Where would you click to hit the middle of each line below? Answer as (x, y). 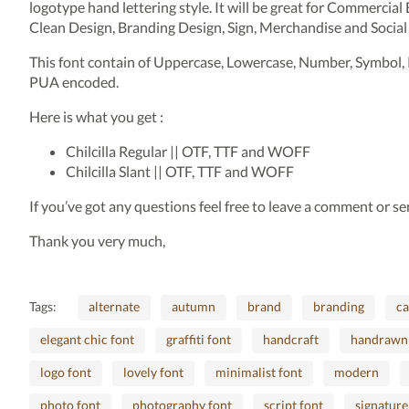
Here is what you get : (96, 116)
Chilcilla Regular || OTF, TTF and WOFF (188, 151)
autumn (194, 306)
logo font (66, 372)
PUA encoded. (74, 82)
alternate (114, 306)
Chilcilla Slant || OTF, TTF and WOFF (180, 171)
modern (357, 372)
